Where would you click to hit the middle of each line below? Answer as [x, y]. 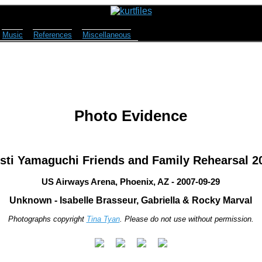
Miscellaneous [107, 35]
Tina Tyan [103, 219]
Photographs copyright [47, 219]
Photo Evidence [131, 116]
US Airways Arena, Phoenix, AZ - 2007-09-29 [131, 182]
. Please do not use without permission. [187, 219]
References [53, 35]
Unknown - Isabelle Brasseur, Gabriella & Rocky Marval [131, 201]
